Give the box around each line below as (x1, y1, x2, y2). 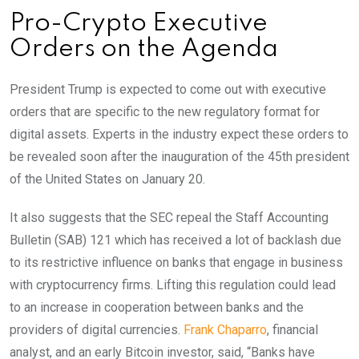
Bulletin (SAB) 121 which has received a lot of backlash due (10, 232, 341, 248)
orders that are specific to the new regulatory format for (10, 104, 320, 120)
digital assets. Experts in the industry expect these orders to (10, 127, 349, 143)
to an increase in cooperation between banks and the (10, 300, 304, 316)
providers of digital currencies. (10, 322, 184, 338)
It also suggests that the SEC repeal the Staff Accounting (10, 210, 329, 226)
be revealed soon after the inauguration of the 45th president (10, 149, 349, 165)
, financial (267, 322, 318, 338)
